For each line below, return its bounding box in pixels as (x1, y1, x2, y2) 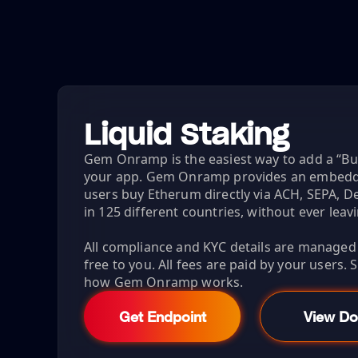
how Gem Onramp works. (84, 272, 244, 291)
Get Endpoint (118, 307, 206, 325)
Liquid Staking (84, 115, 289, 153)
